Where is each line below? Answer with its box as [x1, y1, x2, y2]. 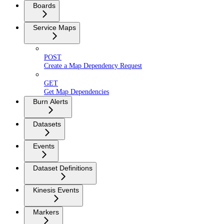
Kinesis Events [33, 186, 79, 194]
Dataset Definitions [33, 164, 92, 172]
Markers [33, 208, 59, 216]
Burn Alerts [33, 97, 68, 106]
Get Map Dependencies [44, 87, 109, 95]
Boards [33, 1, 55, 10]
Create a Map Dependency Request [44, 61, 142, 69]
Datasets [33, 119, 61, 128]
